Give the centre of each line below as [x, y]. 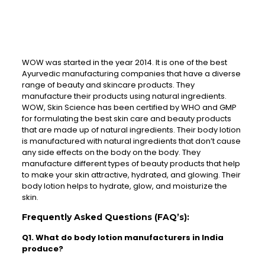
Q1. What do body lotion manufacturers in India [122, 238]
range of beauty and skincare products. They [108, 85]
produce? [42, 249]
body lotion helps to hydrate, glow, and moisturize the [124, 186]
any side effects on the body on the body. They [111, 153]
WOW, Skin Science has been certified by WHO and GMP [129, 108]
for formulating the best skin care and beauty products [126, 119]
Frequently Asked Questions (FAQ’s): [105, 217]
